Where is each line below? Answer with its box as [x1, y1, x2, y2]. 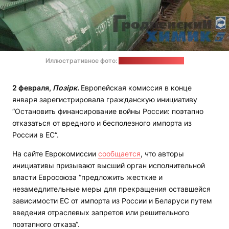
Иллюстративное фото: [45, 57, 119, 65]
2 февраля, [12, 83, 53, 93]
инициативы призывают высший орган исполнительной [12, 161, 205, 170]
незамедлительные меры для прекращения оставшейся [12, 185, 211, 194]
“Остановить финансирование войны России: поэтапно [12, 107, 203, 116]
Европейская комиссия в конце [81, 83, 192, 93]
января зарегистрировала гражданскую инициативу [12, 95, 197, 104]
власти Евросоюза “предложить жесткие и [12, 173, 163, 182]
